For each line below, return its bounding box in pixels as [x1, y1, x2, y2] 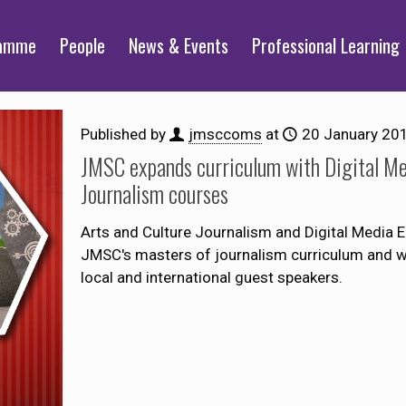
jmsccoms [188, 125, 262, 143]
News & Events [129, 32, 229, 59]
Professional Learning [252, 32, 401, 59]
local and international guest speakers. [80, 268, 343, 286]
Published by [80, 125, 169, 143]
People [60, 32, 106, 59]
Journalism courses [80, 177, 228, 210]
